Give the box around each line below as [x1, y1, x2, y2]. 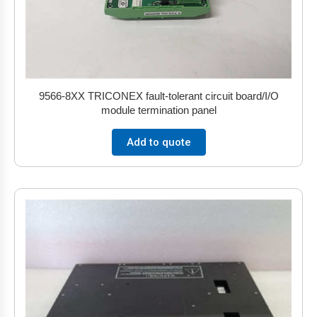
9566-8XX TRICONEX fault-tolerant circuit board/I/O [38, 89, 279, 102]
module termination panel [100, 103, 217, 116]
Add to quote [126, 135, 191, 149]
